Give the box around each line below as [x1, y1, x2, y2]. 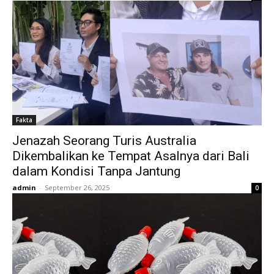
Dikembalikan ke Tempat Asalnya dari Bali [12, 149, 250, 164]
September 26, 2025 [45, 183, 109, 193]
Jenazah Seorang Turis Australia [12, 133, 196, 149]
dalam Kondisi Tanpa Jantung [12, 164, 180, 179]
